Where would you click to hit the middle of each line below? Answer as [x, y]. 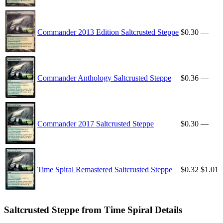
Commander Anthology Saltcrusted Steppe [104, 78]
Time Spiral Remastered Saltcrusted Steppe [105, 170]
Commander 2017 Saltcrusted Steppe [96, 124]
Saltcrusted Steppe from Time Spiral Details [93, 210]
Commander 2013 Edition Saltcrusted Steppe [108, 32]
